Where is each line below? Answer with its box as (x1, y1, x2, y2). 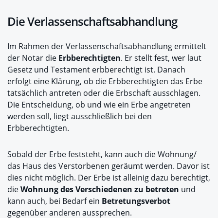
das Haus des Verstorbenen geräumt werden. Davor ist (7, 161, 210, 171)
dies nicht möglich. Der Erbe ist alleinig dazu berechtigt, (7, 172, 210, 183)
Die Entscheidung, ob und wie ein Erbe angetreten (7, 99, 191, 110)
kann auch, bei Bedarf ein (7, 196, 102, 206)
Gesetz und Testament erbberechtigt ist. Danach (7, 64, 185, 75)
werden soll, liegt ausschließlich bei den (7, 111, 152, 122)
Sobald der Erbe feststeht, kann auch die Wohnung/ (7, 149, 197, 160)
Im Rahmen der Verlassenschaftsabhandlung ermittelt (7, 41, 206, 52)
